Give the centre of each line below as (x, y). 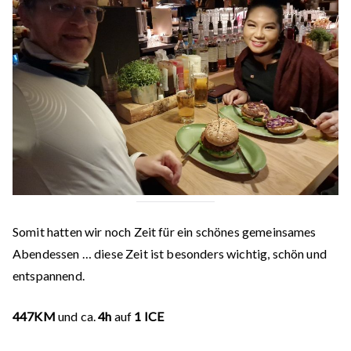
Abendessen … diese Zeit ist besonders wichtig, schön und (170, 253)
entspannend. (49, 275)
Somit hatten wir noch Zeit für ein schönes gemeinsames (165, 232)
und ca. (77, 316)
